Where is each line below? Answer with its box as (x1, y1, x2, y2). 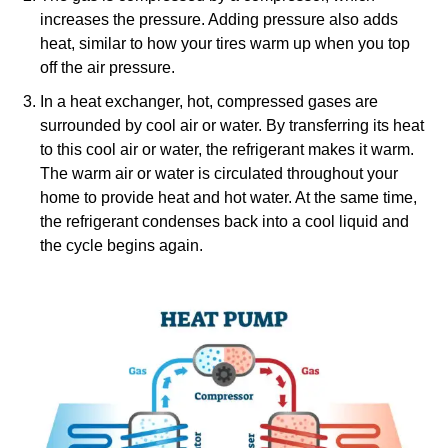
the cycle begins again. (40, 236, 203, 254)
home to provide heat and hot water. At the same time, (40, 188, 417, 206)
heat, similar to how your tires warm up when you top (40, 34, 410, 52)
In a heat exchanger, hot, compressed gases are (40, 92, 378, 110)
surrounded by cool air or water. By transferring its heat (40, 116, 424, 134)
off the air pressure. (40, 58, 175, 76)
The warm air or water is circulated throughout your (40, 164, 398, 182)
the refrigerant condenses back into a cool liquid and (40, 212, 409, 230)
